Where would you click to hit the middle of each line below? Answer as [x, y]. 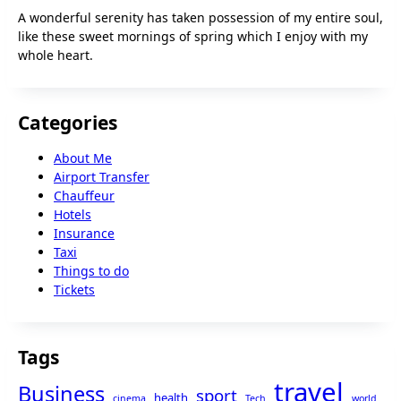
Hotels [73, 214]
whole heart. [55, 55]
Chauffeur [84, 195]
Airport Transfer [102, 176]
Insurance [84, 233]
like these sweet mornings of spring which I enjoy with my [193, 37]
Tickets [74, 289]
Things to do [91, 270]
